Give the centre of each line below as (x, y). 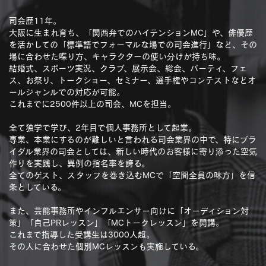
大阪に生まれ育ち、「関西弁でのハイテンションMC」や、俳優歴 (131, 32)
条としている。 (37, 187)
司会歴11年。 (35, 20)
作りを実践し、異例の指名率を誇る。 (79, 163)
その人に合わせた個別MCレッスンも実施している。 (106, 246)
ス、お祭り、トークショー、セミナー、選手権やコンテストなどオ (132, 80)
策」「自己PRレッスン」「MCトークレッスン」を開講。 (116, 222)
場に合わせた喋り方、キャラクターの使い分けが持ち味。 (117, 56)
